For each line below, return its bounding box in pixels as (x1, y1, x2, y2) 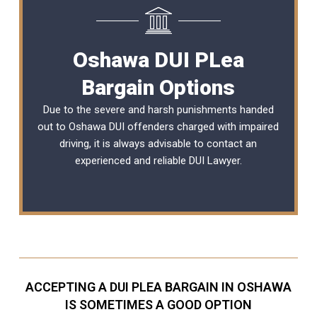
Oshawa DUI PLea (72, 47, 244, 72)
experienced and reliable (74, 154, 189, 167)
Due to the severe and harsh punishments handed (42, 103, 274, 116)
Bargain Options (81, 74, 236, 100)
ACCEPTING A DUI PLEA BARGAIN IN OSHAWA (25, 279, 292, 294)
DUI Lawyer (188, 154, 240, 167)
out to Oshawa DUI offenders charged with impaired (38, 120, 279, 133)
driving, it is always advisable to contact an (59, 137, 258, 150)
